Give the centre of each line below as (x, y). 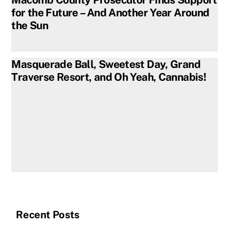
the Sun (30, 25)
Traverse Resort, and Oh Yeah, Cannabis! (109, 77)
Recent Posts (48, 214)
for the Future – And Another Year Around (110, 12)
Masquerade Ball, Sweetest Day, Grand (106, 64)
